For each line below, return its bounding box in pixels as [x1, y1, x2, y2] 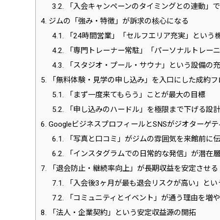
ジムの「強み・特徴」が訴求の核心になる [47, 17, 189, 26]
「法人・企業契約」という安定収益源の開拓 [47, 208, 196, 218]
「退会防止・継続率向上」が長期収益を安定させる [47, 164, 218, 173]
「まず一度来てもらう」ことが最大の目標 [63, 90, 205, 100]
